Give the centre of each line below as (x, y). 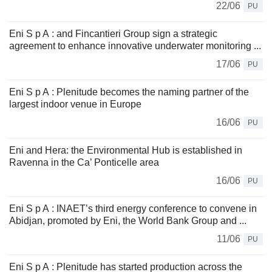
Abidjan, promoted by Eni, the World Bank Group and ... (128, 221)
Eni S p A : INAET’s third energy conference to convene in (133, 209)
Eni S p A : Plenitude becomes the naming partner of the (129, 92)
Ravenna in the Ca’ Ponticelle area (84, 163)
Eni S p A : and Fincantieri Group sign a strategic (113, 34)
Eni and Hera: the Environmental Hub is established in (126, 151)
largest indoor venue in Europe (75, 104)
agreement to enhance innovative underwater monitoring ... (135, 46)
